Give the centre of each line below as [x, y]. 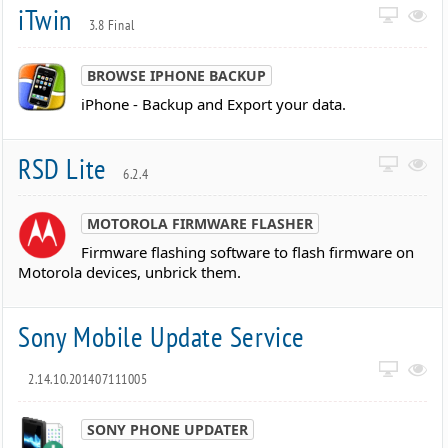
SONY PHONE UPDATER [168, 429]
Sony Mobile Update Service [161, 337]
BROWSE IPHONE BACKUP [177, 75]
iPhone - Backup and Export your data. [214, 103]
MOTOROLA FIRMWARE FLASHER [200, 224]
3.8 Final [111, 25]
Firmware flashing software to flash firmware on [248, 252]
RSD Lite [66, 168]
